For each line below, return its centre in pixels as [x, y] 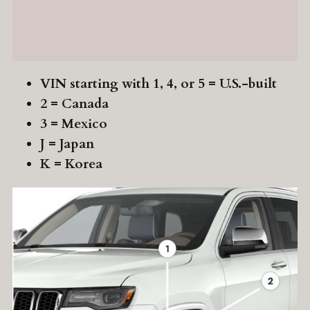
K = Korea [71, 164]
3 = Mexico [74, 124]
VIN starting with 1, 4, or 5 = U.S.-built [158, 84]
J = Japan [67, 144]
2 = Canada [74, 104]
